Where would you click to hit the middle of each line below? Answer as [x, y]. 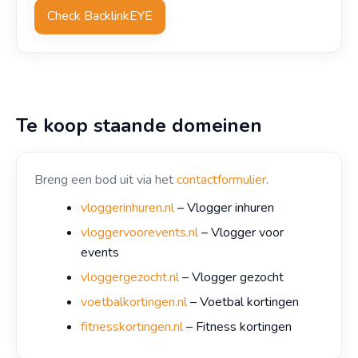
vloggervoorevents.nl [139, 233]
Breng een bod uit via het [105, 180]
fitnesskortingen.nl [132, 327]
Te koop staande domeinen [139, 125]
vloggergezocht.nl [130, 277]
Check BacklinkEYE [100, 16]
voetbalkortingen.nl [134, 302]
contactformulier [221, 180]
